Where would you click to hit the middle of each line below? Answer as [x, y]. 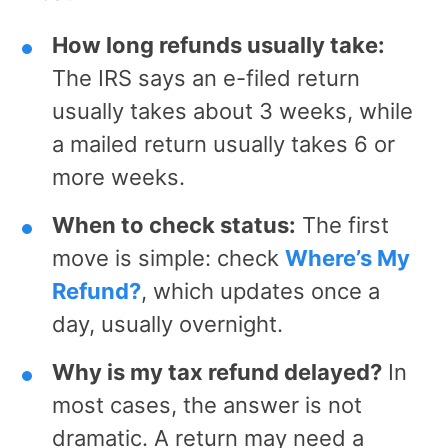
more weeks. [118, 176]
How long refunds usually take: [218, 44]
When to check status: [174, 224]
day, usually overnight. [167, 323]
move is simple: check [168, 257]
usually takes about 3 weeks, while [232, 110]
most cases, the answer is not [207, 404]
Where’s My [347, 257]
